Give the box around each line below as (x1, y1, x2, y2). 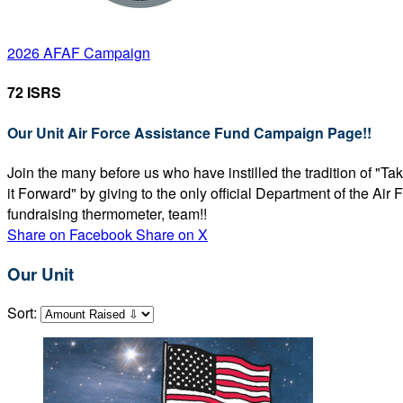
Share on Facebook (7, 223, 132, 245)
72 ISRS (7, 82, 61, 103)
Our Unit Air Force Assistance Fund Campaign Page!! (7, 121, 372, 143)
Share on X (136, 223, 208, 245)
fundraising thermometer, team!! (7, 202, 207, 224)
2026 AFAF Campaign (7, 42, 150, 63)
